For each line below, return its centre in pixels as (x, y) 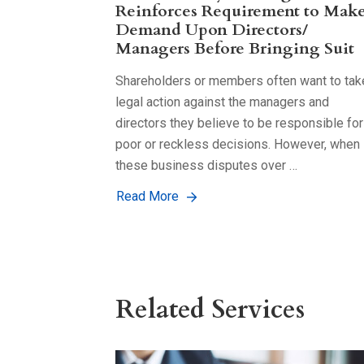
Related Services (210, 310)
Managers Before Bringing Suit (235, 49)
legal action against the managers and (222, 102)
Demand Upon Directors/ (212, 30)
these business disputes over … (206, 166)
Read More (147, 197)
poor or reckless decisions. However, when (238, 145)
